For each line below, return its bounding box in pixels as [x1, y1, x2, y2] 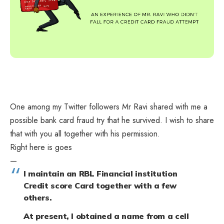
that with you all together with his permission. [10, 127, 160, 139]
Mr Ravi [122, 100, 147, 112]
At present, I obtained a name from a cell [23, 211, 189, 221]
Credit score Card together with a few [23, 180, 176, 190]
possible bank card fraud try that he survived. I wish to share [10, 114, 214, 126]
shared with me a [147, 100, 207, 112]
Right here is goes [10, 141, 72, 153]
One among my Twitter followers [10, 100, 122, 112]
